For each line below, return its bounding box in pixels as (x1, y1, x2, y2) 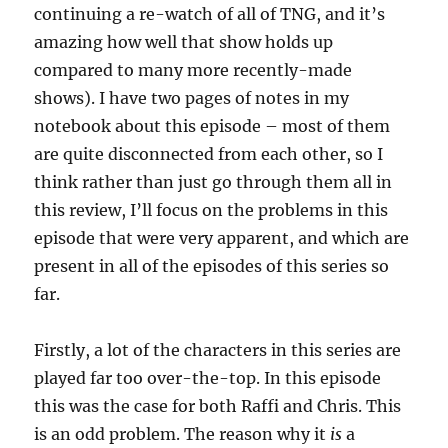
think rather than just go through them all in (34, 172, 393, 192)
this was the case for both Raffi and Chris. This (34, 396, 402, 416)
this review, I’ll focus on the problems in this (34, 200, 389, 220)
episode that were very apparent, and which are (34, 228, 410, 248)
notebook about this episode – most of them (34, 116, 391, 136)
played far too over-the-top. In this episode (34, 368, 382, 388)
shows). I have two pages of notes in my (34, 88, 350, 108)
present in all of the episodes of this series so (34, 256, 390, 276)
